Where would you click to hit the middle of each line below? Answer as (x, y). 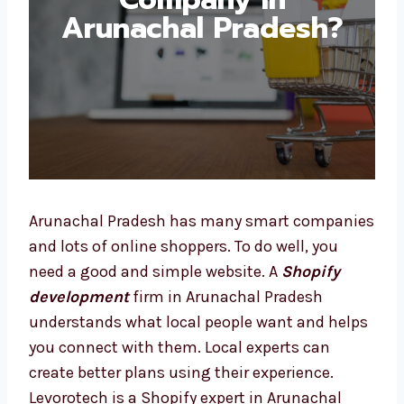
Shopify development (110, 340)
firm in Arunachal (258, 340)
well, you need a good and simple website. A (186, 314)
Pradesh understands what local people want (192, 365)
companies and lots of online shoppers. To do (193, 289)
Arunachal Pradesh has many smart (159, 264)
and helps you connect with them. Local (173, 390)
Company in (195, 57)
